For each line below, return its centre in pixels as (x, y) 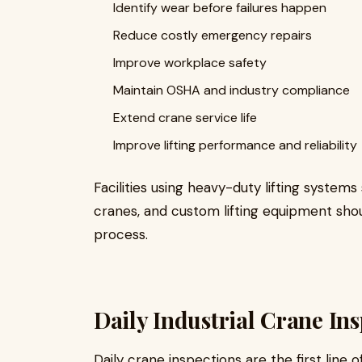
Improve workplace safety (190, 63)
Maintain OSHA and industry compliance (232, 90)
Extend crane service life (185, 118)
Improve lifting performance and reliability (235, 145)
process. (121, 234)
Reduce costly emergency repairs (213, 35)
